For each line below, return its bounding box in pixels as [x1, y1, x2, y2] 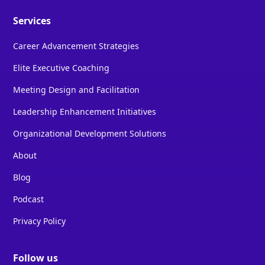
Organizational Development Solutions [13, 128, 167, 140]
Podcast [13, 193, 44, 205]
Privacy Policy [13, 215, 66, 227]
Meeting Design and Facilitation [13, 84, 140, 96]
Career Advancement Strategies [13, 40, 140, 52]
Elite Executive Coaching [13, 62, 110, 74]
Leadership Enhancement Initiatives [13, 106, 157, 118]
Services [13, 14, 51, 28]
